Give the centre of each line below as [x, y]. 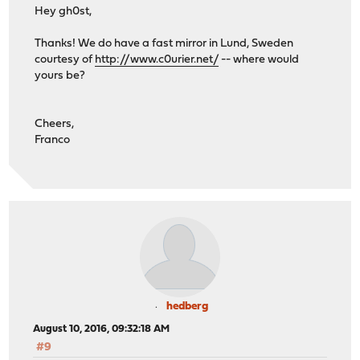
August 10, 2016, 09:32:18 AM [102, 329]
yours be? [60, 76]
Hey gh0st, [63, 11]
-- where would [259, 59]
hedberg [187, 307]
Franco [53, 140]
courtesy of [65, 59]
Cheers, [55, 124]
